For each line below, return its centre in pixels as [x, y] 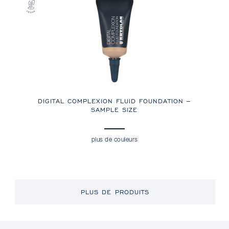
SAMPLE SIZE [114, 110]
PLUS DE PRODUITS [115, 192]
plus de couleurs [114, 140]
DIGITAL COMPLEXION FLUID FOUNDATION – [114, 101]
